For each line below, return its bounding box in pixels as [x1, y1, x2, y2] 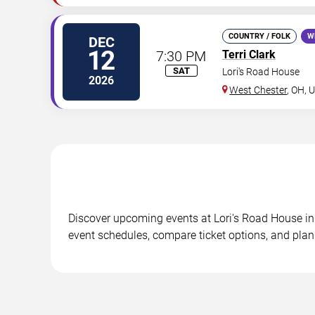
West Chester [229, 84, 288, 96]
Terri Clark [222, 48, 276, 61]
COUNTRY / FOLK [229, 32, 290, 41]
